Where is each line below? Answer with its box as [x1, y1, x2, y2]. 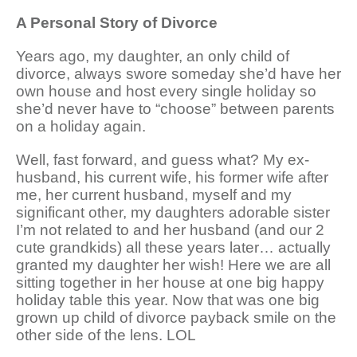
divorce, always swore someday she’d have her [16, 65, 341, 82]
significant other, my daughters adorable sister [16, 203, 330, 221]
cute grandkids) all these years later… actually [16, 238, 331, 256]
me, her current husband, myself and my [16, 186, 292, 203]
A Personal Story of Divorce [16, 14, 222, 31]
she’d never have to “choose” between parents [16, 100, 335, 117]
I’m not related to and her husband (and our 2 [16, 221, 324, 238]
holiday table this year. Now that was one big [16, 291, 320, 308]
